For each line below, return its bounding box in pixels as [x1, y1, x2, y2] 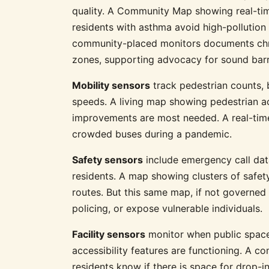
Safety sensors [72, 153, 143, 166]
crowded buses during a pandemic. [72, 127, 232, 140]
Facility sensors [72, 228, 145, 240]
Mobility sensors [72, 79, 150, 91]
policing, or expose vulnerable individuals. [72, 202, 262, 214]
